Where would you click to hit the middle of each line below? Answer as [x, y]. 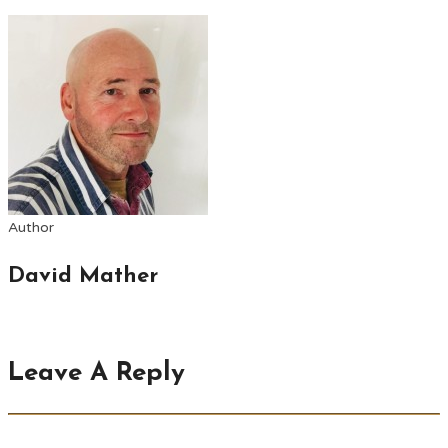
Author [31, 227]
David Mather [83, 276]
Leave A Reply [96, 374]
